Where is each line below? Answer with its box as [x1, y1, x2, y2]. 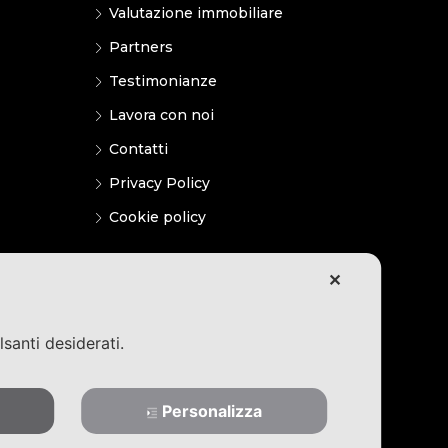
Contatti [108, 139, 168, 158]
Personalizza [161, 401, 262, 421]
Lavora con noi [108, 105, 214, 124]
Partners [108, 37, 173, 56]
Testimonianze [108, 71, 217, 90]
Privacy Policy [108, 173, 210, 192]
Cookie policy [108, 207, 206, 226]
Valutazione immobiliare [108, 3, 283, 22]
